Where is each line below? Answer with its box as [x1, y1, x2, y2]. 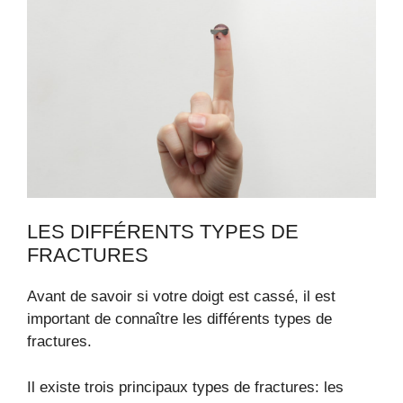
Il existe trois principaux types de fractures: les [27, 378, 344, 396]
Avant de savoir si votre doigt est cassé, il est [27, 288, 336, 306]
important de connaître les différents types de [27, 310, 332, 328]
